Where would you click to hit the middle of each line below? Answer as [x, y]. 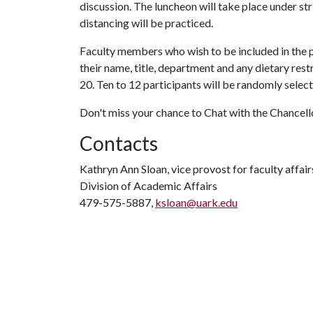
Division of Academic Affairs [148, 185]
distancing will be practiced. [146, 23]
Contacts [119, 143]
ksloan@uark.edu [196, 202]
